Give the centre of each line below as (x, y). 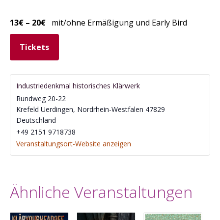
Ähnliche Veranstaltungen (101, 192)
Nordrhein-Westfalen (110, 110)
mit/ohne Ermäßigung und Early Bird (119, 23)
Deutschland (36, 120)
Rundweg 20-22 (41, 99)
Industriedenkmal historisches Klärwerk (78, 86)
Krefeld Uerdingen (45, 110)
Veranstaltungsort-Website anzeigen (74, 144)
